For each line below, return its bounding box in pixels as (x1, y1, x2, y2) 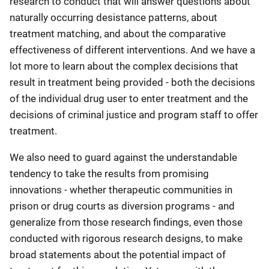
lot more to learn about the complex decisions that (10, 60, 238, 72)
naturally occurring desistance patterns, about (10, 11, 217, 23)
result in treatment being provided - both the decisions (10, 76, 255, 88)
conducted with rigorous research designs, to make (10, 232, 243, 244)
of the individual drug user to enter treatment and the (10, 92, 248, 104)
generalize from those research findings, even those (10, 216, 243, 228)
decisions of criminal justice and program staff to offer (10, 109, 258, 121)
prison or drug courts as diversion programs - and (10, 200, 235, 212)
